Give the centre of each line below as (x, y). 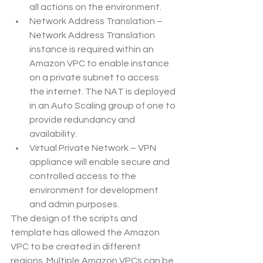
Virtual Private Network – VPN (94, 148)
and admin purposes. (74, 205)
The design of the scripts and (75, 219)
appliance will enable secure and (100, 162)
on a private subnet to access (95, 78)
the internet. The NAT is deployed (103, 92)
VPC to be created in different (77, 247)
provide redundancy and (83, 120)
